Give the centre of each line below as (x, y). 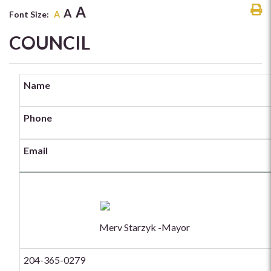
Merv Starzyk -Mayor (146, 227)
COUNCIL (50, 43)
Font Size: (29, 14)
